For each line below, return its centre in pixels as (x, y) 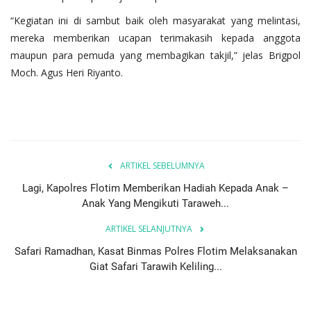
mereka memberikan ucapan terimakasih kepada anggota (155, 37)
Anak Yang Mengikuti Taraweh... (155, 203)
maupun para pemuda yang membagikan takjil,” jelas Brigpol (155, 55)
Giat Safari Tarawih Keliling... (155, 266)
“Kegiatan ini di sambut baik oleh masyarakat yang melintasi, (155, 20)
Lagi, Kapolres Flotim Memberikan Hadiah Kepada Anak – (155, 188)
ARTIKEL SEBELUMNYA (162, 165)
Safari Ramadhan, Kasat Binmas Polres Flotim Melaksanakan (155, 251)
